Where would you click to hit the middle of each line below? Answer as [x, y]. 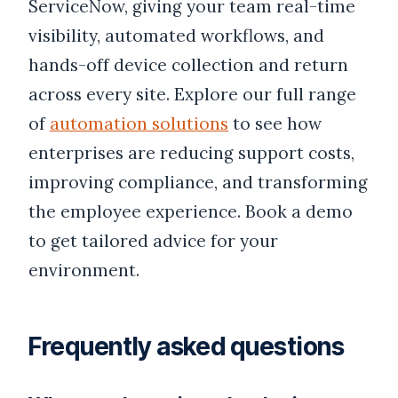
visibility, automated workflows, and [176, 36]
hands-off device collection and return [188, 65]
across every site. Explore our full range [192, 95]
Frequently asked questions [187, 347]
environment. [84, 271]
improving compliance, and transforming [198, 183]
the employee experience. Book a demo [191, 212]
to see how [275, 124]
